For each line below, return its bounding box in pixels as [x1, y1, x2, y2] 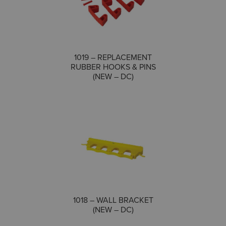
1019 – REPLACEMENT [74, 51, 152, 63]
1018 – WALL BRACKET [73, 194, 153, 205]
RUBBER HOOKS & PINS [70, 61, 156, 73]
